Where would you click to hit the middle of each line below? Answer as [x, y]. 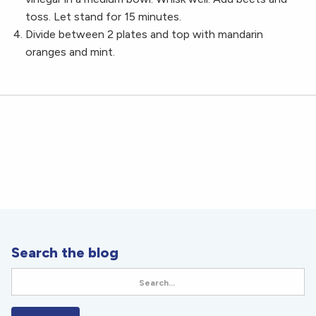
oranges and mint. [70, 52]
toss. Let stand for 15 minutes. [103, 17]
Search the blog [65, 253]
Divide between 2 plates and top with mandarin [144, 35]
